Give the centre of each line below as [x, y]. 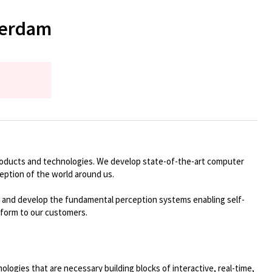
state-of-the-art [174, 161]
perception [136, 199]
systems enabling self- [202, 199]
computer [226, 161]
